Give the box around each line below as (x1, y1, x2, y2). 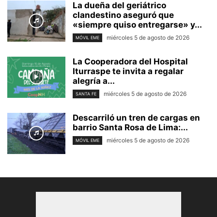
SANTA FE (76, 91, 96, 96)
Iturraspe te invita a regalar (73, 66, 184, 76)
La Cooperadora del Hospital (73, 56, 188, 66)
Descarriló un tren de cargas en (73, 112, 200, 123)
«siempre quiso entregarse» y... (73, 19, 202, 30)
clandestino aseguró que (73, 10, 174, 20)
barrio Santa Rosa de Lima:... (73, 122, 188, 132)
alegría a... (73, 76, 115, 86)
